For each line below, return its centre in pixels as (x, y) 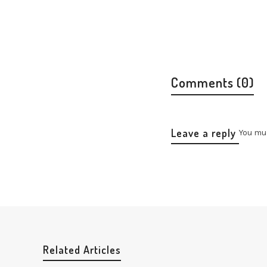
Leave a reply (204, 133)
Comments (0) (212, 83)
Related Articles (82, 250)
